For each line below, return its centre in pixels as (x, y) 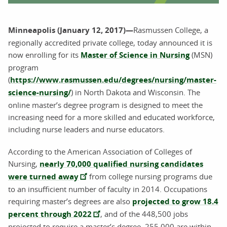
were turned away (43, 177)
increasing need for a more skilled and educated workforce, (111, 117)
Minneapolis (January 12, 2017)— (71, 30)
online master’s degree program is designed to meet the (105, 105)
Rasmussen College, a (171, 30)
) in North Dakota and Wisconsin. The (136, 92)
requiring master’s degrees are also (70, 201)
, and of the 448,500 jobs (144, 214)
